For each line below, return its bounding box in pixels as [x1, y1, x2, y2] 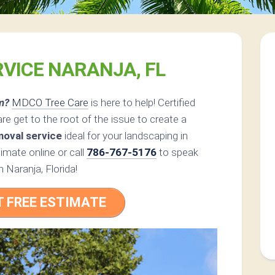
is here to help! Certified [88, 96, 195, 109]
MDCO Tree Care [12, 96, 88, 109]
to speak [157, 146, 198, 159]
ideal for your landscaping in [62, 130, 188, 142]
